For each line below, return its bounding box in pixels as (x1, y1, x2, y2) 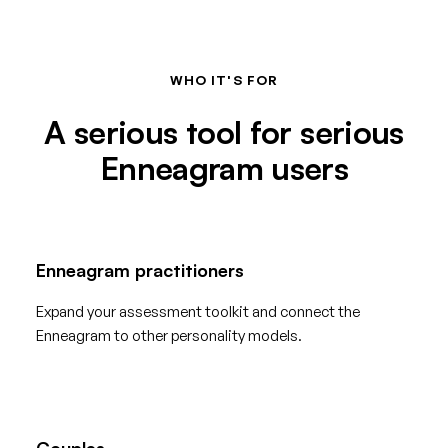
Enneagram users (99, 148, 349, 189)
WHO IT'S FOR (170, 71, 278, 88)
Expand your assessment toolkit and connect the (36, 301, 360, 321)
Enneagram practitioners (36, 258, 244, 281)
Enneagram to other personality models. (36, 325, 302, 345)
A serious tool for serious (44, 112, 404, 153)
